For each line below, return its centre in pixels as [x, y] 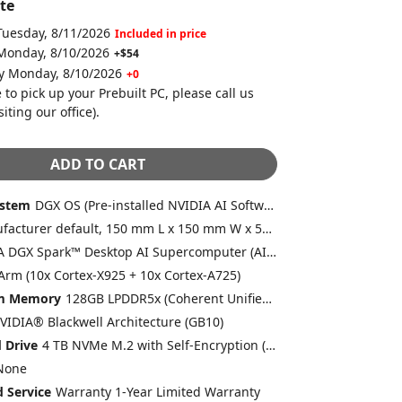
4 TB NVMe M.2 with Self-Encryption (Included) [270, 345]
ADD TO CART [97, 164]
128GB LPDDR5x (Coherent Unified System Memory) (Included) [267, 299]
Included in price [160, 34]
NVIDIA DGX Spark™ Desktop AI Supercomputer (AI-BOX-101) [271, 252]
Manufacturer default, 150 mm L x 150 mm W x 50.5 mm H [267, 229]
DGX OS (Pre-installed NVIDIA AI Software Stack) [268, 205]
